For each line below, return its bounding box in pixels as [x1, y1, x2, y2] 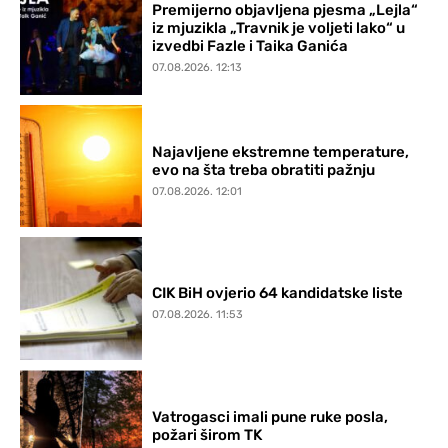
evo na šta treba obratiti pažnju [152, 160, 376, 179]
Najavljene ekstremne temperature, [152, 142, 410, 161]
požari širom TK [152, 425, 263, 444]
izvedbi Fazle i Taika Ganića [152, 37, 349, 56]
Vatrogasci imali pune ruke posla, [152, 407, 389, 426]
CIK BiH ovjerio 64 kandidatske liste [152, 284, 404, 303]
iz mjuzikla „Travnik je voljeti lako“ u [152, 19, 406, 38]
